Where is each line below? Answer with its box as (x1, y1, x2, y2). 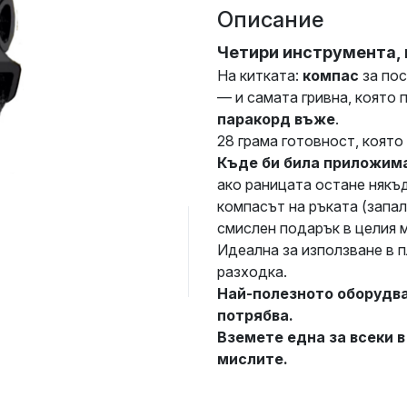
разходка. (217, 263, 287, 282)
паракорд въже (217, 110, 335, 129)
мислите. (217, 350, 288, 369)
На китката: (217, 66, 303, 85)
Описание (217, 6, 323, 34)
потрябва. (217, 306, 293, 325)
